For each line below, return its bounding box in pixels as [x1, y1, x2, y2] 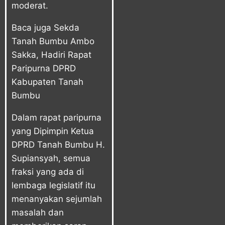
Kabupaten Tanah [12, 76, 83, 87]
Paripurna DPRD [12, 63, 76, 73]
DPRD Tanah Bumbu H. [12, 139, 105, 150]
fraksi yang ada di [12, 166, 84, 177]
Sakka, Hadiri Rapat [12, 49, 91, 60]
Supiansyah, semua [12, 153, 90, 163]
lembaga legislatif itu [12, 180, 95, 190]
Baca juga [12, 22, 54, 33]
